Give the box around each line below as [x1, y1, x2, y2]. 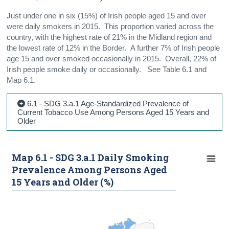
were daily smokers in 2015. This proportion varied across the [7, 22, 214, 31]
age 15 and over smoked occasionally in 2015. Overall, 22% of [7, 54, 217, 63]
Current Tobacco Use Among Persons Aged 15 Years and [17, 107, 210, 117]
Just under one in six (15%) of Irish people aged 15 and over [7, 11, 207, 20]
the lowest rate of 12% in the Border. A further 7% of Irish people [7, 43, 220, 52]
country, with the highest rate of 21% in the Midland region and [7, 33, 212, 41]
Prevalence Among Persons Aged [12, 163, 168, 176]
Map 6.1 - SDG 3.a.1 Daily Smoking [12, 151, 169, 164]
